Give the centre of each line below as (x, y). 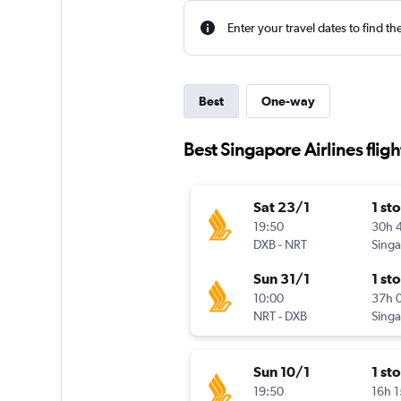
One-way (288, 101)
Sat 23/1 (281, 207)
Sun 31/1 (281, 279)
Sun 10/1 (281, 372)
